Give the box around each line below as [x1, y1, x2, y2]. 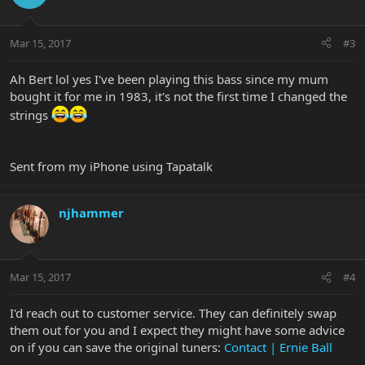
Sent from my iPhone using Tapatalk [10, 157, 213, 174]
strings [10, 106, 51, 123]
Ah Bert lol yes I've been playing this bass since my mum [10, 70, 328, 87]
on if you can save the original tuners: [10, 339, 224, 356]
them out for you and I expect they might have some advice [10, 322, 345, 339]
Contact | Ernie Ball [224, 339, 332, 356]
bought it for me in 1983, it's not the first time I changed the [10, 87, 347, 104]
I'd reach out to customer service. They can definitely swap [10, 305, 336, 322]
